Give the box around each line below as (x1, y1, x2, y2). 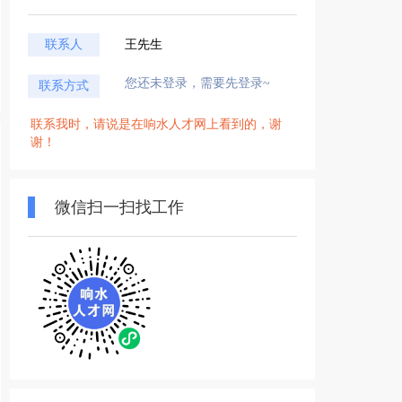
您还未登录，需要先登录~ (125, 76, 270, 90)
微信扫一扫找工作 (55, 198, 184, 216)
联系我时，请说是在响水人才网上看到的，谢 (31, 118, 282, 131)
